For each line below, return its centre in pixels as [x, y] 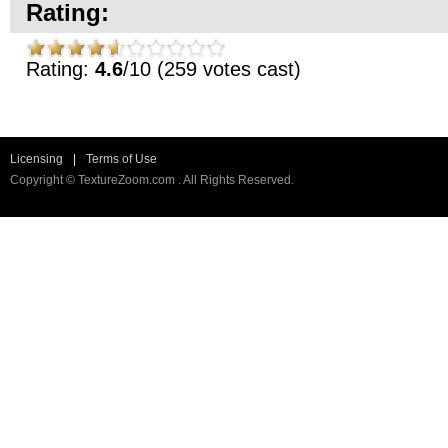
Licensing [36, 159]
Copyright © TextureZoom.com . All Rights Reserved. [152, 180]
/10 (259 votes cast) [212, 69]
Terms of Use [121, 159]
